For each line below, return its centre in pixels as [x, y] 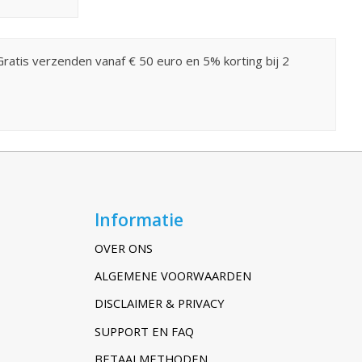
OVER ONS [123, 248]
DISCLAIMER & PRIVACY [159, 303]
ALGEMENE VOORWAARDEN [173, 276]
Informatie [139, 219]
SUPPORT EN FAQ [144, 331]
